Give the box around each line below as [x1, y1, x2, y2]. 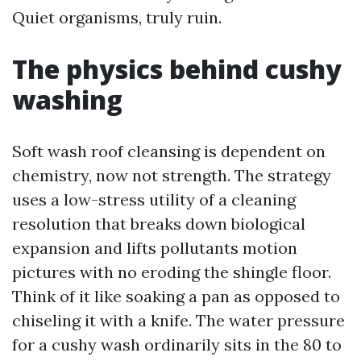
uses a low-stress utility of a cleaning [12, 189, 296, 210]
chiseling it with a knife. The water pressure [12, 310, 345, 330]
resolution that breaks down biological [12, 214, 305, 234]
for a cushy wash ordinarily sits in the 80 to [12, 334, 342, 355]
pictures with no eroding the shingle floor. [12, 262, 331, 282]
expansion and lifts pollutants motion [12, 238, 297, 258]
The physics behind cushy [12, 52, 342, 86]
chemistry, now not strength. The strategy [12, 165, 331, 185]
